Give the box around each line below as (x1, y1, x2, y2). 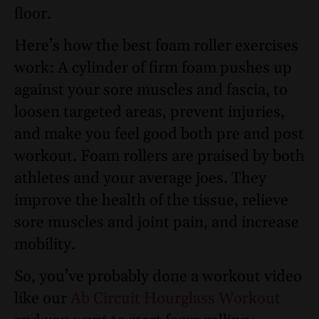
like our (14, 289, 70, 310)
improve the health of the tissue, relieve (14, 190, 288, 211)
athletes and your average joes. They (14, 168, 266, 189)
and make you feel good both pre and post (14, 124, 304, 145)
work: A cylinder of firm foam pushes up (14, 58, 292, 78)
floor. (14, 4, 51, 24)
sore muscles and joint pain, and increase (14, 212, 299, 233)
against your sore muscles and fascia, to (14, 80, 288, 100)
